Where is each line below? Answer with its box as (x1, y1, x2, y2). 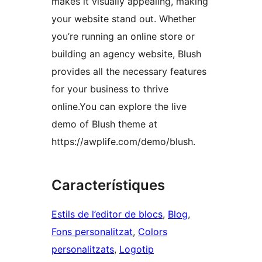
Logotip (119, 243, 154, 256)
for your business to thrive (51, 83, 168, 95)
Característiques (51, 177, 165, 194)
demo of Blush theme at (51, 118, 157, 130)
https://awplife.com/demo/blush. (51, 136, 195, 148)
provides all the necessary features (51, 65, 206, 78)
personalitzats (51, 243, 114, 256)
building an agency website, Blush (51, 48, 201, 60)
